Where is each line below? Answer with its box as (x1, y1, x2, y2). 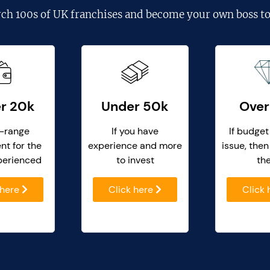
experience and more (88, 139, 182, 152)
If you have (111, 125, 159, 138)
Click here (108, 183, 155, 196)
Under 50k (101, 98, 169, 116)
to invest (116, 154, 154, 167)
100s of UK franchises (15, 8, 122, 22)
